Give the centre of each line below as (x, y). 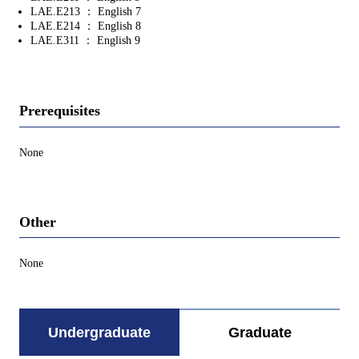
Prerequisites (60, 111)
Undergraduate (99, 333)
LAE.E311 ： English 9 (85, 41)
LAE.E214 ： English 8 (86, 26)
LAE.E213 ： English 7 (86, 12)
